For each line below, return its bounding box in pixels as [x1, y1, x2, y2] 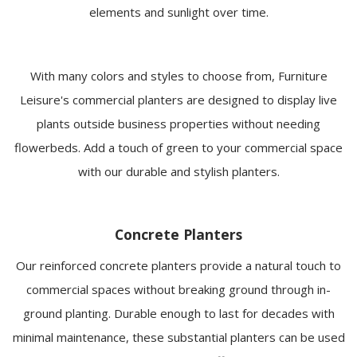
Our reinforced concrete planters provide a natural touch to [16, 257, 341, 274]
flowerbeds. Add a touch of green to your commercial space [14, 139, 343, 156]
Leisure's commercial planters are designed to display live [20, 92, 337, 108]
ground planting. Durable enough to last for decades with [22, 305, 335, 322]
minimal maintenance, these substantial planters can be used [12, 329, 345, 346]
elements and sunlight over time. [88, 4, 269, 21]
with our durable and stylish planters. [77, 163, 280, 180]
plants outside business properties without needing [37, 116, 320, 132]
